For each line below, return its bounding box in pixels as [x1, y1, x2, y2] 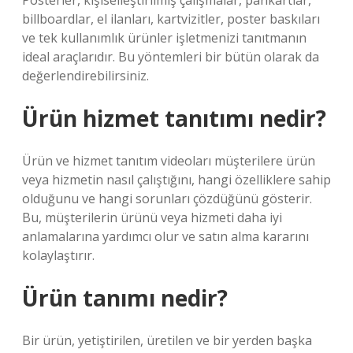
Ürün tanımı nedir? [22, 283, 228, 313]
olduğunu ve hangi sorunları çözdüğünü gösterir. [22, 190, 312, 207]
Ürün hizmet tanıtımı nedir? [22, 103, 326, 133]
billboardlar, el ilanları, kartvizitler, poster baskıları [22, 10, 320, 28]
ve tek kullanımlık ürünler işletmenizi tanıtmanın [22, 29, 307, 46]
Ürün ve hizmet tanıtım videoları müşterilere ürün [22, 152, 315, 169]
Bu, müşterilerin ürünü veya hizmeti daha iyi [22, 209, 282, 226]
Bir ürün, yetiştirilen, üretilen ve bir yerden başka [22, 332, 312, 349]
